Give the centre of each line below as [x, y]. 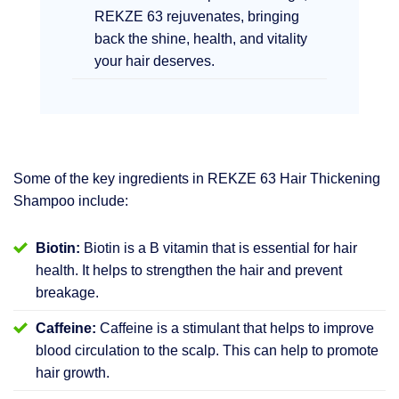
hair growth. [73, 372]
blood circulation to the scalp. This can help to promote [207, 350]
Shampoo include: [71, 200]
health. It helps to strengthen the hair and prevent [189, 270]
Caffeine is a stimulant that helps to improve [235, 328]
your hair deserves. [154, 61]
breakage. [67, 292]
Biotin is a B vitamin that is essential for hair [219, 248]
